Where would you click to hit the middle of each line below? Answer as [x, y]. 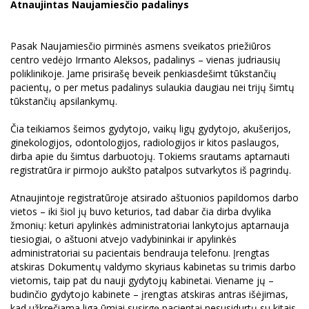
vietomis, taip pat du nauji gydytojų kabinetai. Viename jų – [142, 280]
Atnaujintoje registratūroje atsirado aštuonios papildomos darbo [154, 197]
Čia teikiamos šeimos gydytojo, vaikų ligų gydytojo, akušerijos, [151, 128]
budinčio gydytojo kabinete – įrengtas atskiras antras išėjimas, [149, 294]
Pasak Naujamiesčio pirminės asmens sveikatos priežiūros [141, 46]
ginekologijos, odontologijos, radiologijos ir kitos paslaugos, [145, 142]
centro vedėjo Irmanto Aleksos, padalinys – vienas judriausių [146, 59]
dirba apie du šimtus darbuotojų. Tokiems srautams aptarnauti [150, 156]
